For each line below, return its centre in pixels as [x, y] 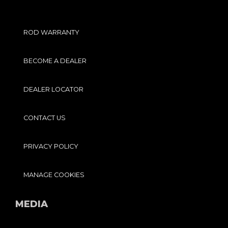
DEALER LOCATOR [53, 89]
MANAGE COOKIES [54, 175]
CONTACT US [45, 118]
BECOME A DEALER [55, 61]
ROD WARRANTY [51, 32]
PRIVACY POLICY [51, 146]
